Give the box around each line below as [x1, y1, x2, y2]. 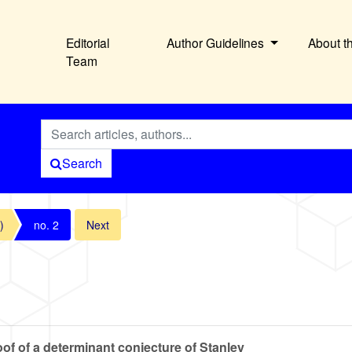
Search [61, 154, 102, 173]
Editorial [66, 34, 110, 52]
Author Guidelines [167, 34, 268, 52]
